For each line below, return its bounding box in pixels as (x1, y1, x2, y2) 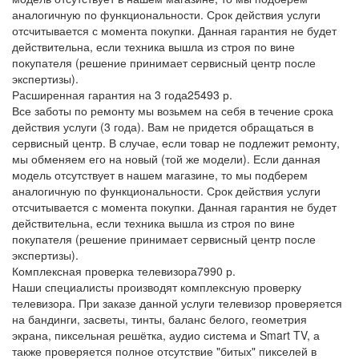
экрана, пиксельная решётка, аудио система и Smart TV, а (12, 327, 320, 344)
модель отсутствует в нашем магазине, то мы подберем (12, 167, 308, 184)
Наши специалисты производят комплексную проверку (12, 279, 301, 296)
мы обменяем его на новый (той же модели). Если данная (12, 151, 321, 167)
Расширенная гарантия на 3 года (12, 87, 188, 103)
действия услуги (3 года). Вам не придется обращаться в (12, 119, 313, 135)
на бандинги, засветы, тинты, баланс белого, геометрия (12, 311, 307, 328)
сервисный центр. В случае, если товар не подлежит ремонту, (12, 135, 340, 151)
